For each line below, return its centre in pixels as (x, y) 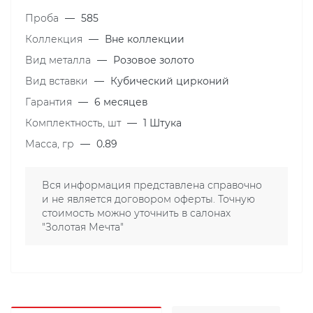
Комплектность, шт (74, 123)
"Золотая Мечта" (83, 227)
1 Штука (162, 123)
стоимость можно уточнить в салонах (136, 213)
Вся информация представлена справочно (152, 185)
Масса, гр (51, 144)
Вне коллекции (145, 39)
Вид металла (59, 60)
